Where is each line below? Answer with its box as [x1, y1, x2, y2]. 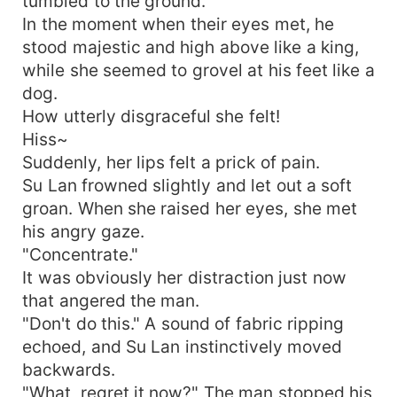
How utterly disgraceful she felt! [22, 105, 280, 127]
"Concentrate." [22, 243, 139, 265]
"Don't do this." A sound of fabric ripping [22, 312, 345, 334]
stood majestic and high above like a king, [22, 35, 360, 58]
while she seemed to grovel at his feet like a [22, 58, 375, 81]
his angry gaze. [22, 220, 144, 242]
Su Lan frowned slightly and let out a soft [22, 174, 353, 196]
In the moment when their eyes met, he [22, 12, 335, 35]
